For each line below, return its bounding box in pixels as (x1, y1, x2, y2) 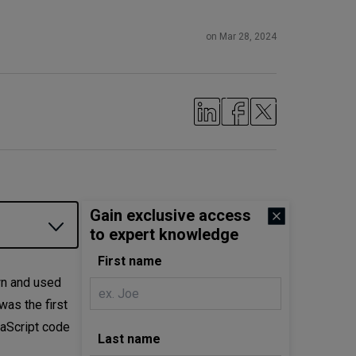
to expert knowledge (90, 225, 238, 245)
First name (98, 253, 162, 269)
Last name (98, 331, 161, 347)
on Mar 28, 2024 (206, 30, 277, 42)
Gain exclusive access (90, 206, 251, 226)
